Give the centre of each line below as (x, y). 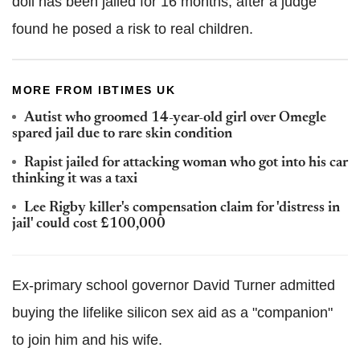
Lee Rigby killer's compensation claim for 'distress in (182, 208)
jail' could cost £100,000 (89, 224)
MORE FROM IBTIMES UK (94, 90)
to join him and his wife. (87, 340)
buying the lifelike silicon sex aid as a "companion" (172, 312)
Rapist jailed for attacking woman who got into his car (186, 163)
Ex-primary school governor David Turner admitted (174, 285)
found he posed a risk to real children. (133, 29)
